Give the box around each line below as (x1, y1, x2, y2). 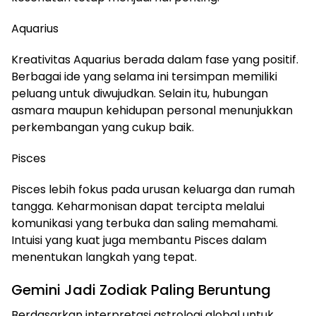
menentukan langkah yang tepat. (11, 248, 197, 265)
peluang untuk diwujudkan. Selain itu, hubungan (11, 85, 268, 102)
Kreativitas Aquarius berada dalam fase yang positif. (11, 51, 298, 68)
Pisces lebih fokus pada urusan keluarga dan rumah (11, 181, 295, 197)
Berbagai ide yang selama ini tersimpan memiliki (11, 68, 277, 85)
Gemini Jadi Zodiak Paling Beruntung (11, 279, 271, 300)
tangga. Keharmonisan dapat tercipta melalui (11, 197, 265, 214)
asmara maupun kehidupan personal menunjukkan (11, 102, 293, 119)
